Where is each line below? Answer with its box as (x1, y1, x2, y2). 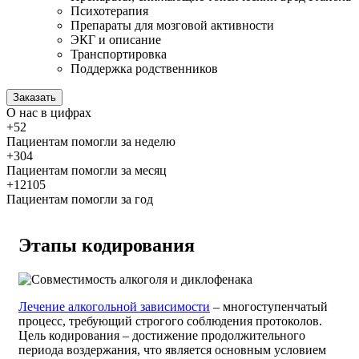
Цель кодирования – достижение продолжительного (18, 329, 305, 343)
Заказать (13, 91, 56, 104)
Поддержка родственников (71, 62, 218, 76)
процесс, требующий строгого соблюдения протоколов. (18, 314, 322, 329)
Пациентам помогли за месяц (6, 163, 167, 178)
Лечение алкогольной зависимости (18, 300, 210, 314)
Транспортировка (71, 47, 167, 62)
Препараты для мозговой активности (71, 18, 274, 33)
